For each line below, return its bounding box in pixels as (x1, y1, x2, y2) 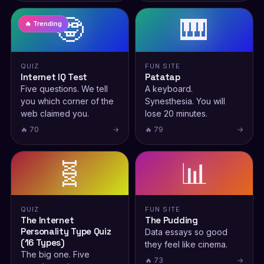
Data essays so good (145, 227, 227, 237)
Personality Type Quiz (20, 226, 111, 237)
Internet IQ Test (20, 71, 88, 82)
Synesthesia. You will (145, 96, 225, 106)
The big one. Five (20, 249, 90, 259)
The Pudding (145, 214, 198, 226)
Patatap (145, 71, 180, 82)
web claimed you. (20, 108, 89, 118)
